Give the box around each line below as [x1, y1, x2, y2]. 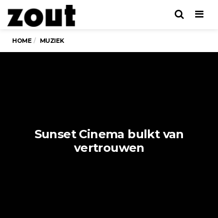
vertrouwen [73, 141, 145, 155]
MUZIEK [39, 37, 64, 44]
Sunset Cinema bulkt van [34, 127, 184, 141]
